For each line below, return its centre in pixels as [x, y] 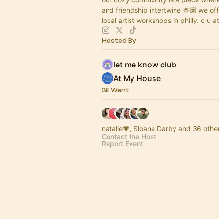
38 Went [115, 90]
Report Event [122, 143]
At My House [137, 78]
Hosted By [119, 40]
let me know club [145, 65]
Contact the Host [129, 137]
